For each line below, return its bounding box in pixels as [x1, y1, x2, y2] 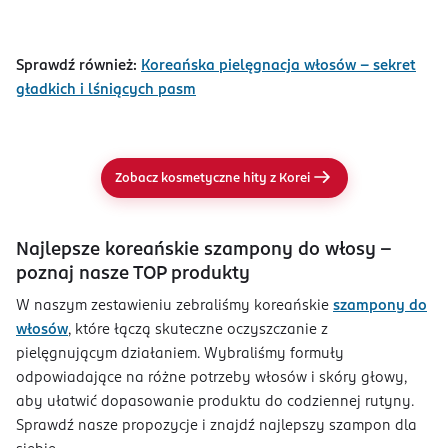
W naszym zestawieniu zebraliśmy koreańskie [16, 298, 333, 313]
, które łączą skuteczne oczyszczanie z [68, 322, 328, 337]
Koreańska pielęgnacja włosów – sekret [141, 58, 416, 73]
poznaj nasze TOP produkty [16, 264, 250, 283]
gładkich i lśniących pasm [16, 82, 196, 97]
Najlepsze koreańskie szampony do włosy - [16, 240, 391, 259]
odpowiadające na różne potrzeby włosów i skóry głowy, [16, 370, 407, 385]
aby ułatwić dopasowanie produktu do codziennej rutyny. [16, 394, 414, 409]
